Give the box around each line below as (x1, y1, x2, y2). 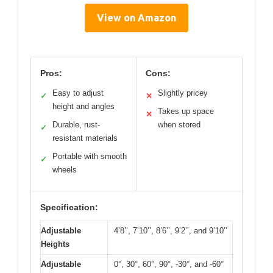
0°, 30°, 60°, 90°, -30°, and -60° (114, 259, 224, 269)
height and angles (52, 101, 115, 111)
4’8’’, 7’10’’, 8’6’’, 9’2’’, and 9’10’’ (114, 225, 227, 235)
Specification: (40, 202, 98, 212)
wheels (52, 165, 77, 174)
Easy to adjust (52, 88, 104, 97)
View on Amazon (97, 12, 176, 23)
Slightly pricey (158, 88, 208, 97)
